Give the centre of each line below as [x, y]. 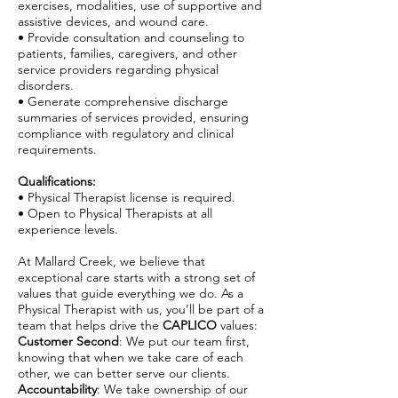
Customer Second [68, 341]
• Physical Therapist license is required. [127, 197]
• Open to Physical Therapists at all [115, 213]
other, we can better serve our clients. [124, 373]
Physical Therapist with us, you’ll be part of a [141, 309]
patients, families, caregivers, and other [127, 53]
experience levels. [68, 229]
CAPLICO [188, 325]
